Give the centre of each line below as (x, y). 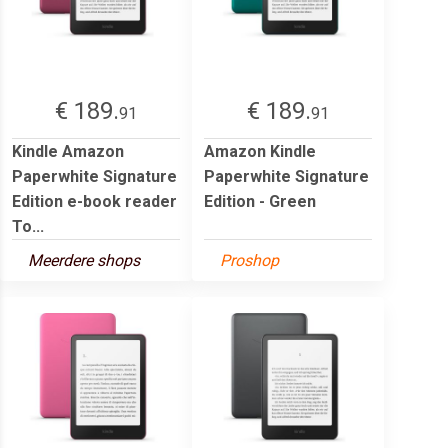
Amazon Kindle (260, 151)
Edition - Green (260, 201)
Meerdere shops (84, 260)
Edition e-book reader (94, 201)
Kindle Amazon (68, 151)
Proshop (249, 260)
